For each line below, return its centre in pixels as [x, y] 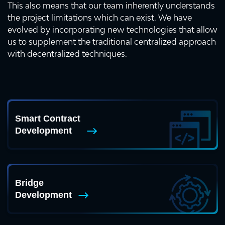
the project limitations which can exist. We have [100, 18]
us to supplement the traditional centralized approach [112, 42]
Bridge [29, 183]
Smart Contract [48, 119]
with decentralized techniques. [67, 54]
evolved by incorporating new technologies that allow [113, 30]
